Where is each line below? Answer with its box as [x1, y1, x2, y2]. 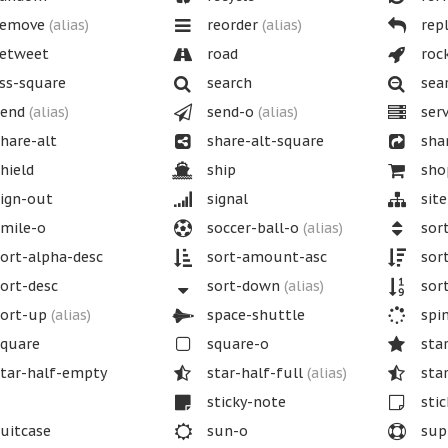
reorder [202, 16, 262, 34]
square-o [202, 335, 269, 353]
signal [202, 190, 248, 208]
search [202, 74, 252, 92]
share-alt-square [202, 132, 324, 150]
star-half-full [202, 364, 307, 382]
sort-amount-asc [202, 248, 327, 266]
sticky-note [202, 393, 286, 411]
